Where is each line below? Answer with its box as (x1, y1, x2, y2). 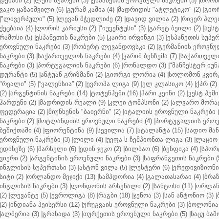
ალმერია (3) (1, 210, 39, 218)
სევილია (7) (97, 127, 134, 134)
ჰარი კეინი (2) (141, 89, 185, 97)
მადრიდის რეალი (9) (40, 99, 106, 106)
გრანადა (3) (43, 210, 80, 218)
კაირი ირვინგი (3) (108, 34, 164, 41)
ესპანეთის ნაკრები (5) (36, 34, 105, 41)
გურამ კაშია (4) (67, 6, 114, 13)
